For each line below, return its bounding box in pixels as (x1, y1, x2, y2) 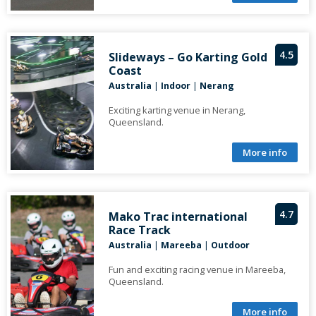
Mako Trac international (108, 209, 248, 225)
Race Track (108, 222, 171, 238)
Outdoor (210, 239, 250, 252)
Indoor (160, 80, 190, 92)
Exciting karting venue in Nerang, (108, 104, 245, 117)
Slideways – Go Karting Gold (108, 49, 267, 66)
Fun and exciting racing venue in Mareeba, (108, 263, 286, 276)
